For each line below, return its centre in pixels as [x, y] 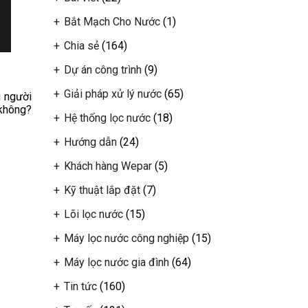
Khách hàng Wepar [108, 166]
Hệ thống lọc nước [107, 118]
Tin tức [80, 286]
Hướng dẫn [90, 142]
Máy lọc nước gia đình [116, 262]
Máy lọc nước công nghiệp [126, 238]
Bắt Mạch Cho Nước [112, 22]
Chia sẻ [81, 46]
